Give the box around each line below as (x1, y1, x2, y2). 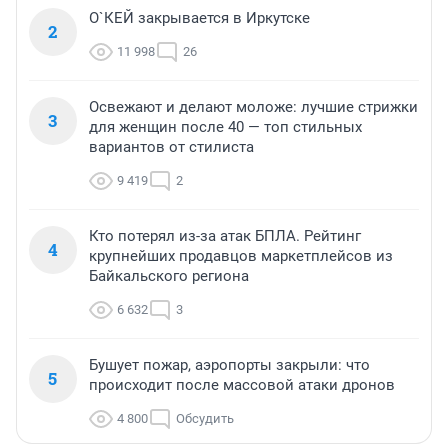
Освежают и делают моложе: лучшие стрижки (89, 97, 418, 116)
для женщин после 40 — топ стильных (89, 117, 362, 136)
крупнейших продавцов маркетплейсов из (89, 246, 393, 265)
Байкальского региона (89, 266, 249, 285)
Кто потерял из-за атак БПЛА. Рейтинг (89, 226, 361, 245)
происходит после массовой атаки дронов (89, 375, 395, 394)
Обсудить (176, 410, 234, 426)
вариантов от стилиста (89, 137, 254, 156)
